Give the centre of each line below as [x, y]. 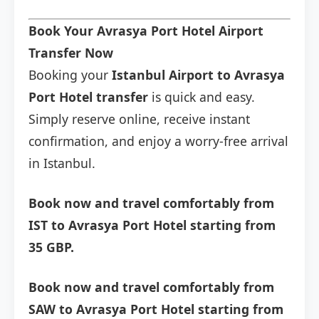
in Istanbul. [62, 163]
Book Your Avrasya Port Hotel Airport [146, 31]
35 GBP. [51, 247]
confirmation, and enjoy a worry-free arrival [158, 141]
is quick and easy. [202, 97]
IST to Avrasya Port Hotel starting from [152, 225]
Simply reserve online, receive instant [139, 119]
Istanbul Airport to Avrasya [198, 75]
